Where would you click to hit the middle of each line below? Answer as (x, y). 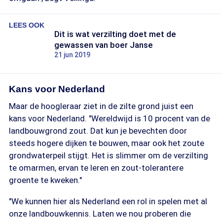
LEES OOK (27, 25)
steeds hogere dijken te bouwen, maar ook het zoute (107, 143)
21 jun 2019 (72, 55)
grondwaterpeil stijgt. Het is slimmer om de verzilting (109, 155)
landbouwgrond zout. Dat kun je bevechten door (98, 131)
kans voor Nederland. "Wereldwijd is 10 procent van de (110, 118)
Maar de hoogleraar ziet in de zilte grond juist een (101, 106)
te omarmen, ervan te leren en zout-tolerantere (96, 168)
